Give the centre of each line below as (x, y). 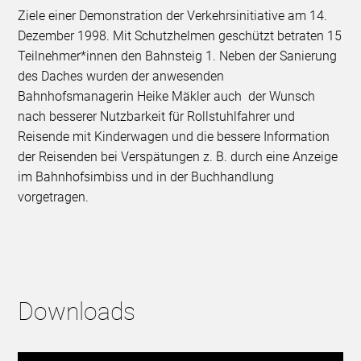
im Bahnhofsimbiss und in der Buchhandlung (146, 176)
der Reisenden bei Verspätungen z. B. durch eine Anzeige (178, 156)
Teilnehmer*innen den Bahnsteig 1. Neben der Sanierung (178, 56)
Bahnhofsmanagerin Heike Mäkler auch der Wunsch (167, 96)
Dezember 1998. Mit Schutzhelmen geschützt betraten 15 (180, 35)
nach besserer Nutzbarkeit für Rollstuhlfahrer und (157, 116)
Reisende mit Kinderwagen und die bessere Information (174, 136)
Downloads (77, 311)
